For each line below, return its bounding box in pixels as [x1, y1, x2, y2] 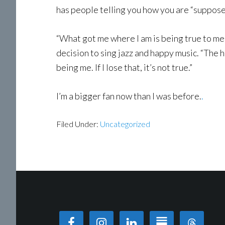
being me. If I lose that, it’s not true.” [56, 62, 192, 73]
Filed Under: [56, 119, 100, 129]
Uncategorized [100, 119, 150, 129]
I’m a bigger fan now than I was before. [56, 90, 201, 101]
